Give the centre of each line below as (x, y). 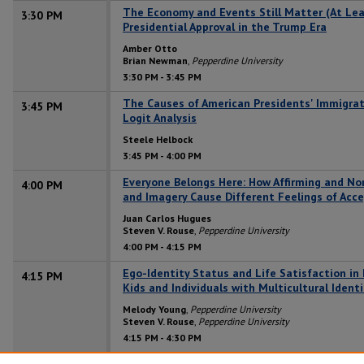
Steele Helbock (158, 139)
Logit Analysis (160, 117)
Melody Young (154, 309)
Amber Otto (150, 48)
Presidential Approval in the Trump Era (225, 26)
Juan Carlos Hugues (167, 218)
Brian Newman (155, 60)
